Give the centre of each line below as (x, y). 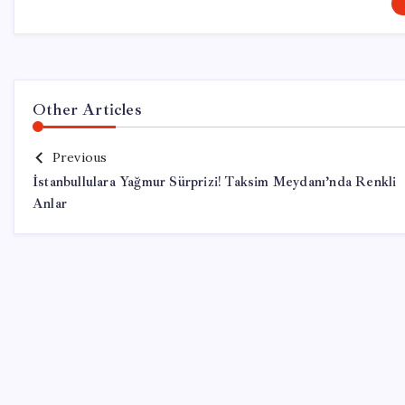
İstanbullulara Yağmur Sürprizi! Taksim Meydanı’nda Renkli (215, 182)
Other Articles (87, 109)
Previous (80, 157)
